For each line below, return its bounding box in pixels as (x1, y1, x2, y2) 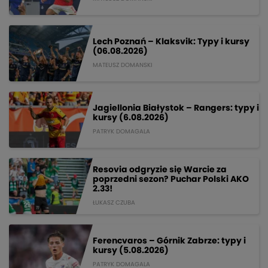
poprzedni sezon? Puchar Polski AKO (93, 175, 249, 184)
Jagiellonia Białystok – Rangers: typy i (93, 103, 259, 112)
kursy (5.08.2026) (93, 246, 169, 255)
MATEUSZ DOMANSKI (93, 62, 152, 68)
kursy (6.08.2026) (93, 113, 169, 122)
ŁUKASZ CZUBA (93, 199, 135, 206)
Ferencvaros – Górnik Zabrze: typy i (93, 236, 246, 245)
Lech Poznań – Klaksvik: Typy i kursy (93, 37, 249, 46)
